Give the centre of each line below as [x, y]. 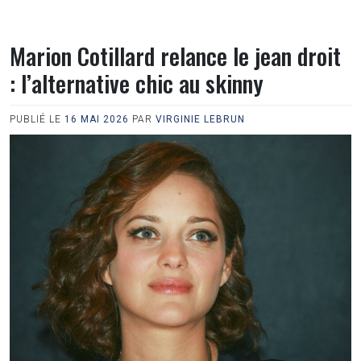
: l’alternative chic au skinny [137, 83]
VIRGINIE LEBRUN [200, 119]
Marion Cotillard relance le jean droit [175, 56]
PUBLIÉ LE [37, 119]
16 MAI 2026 [97, 119]
